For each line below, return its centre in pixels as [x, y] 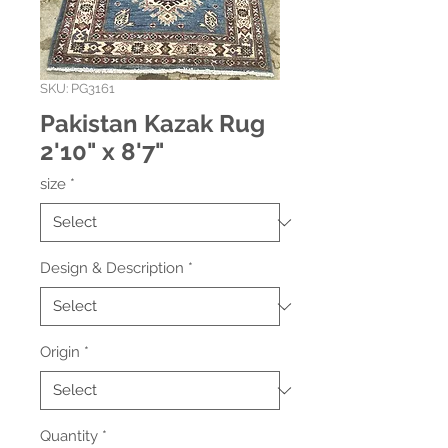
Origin [60, 352]
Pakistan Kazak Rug [152, 123]
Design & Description [112, 268]
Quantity [69, 436]
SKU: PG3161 [77, 88]
